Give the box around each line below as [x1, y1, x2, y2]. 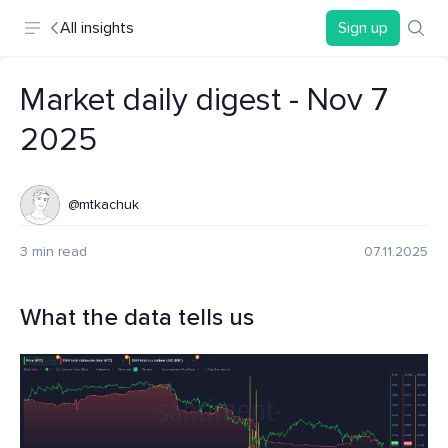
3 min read [20, 243, 87, 260]
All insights [60, 18, 134, 38]
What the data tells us [20, 303, 254, 332]
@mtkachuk [68, 196, 139, 213]
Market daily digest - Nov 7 [20, 81, 388, 120]
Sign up [338, 18, 388, 38]
